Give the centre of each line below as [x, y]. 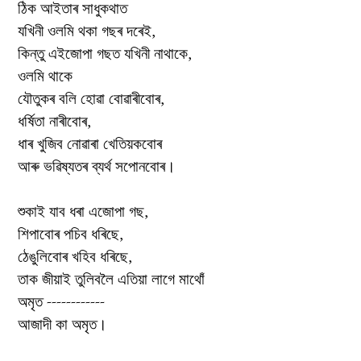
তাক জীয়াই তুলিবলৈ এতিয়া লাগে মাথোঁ [111, 279]
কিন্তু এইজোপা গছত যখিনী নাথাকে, [105, 53]
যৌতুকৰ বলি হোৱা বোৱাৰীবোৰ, [91, 98]
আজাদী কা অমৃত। [62, 324]
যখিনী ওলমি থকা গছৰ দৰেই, [87, 31]
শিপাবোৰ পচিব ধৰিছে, [71, 234]
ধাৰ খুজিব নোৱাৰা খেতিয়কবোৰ [90, 143]
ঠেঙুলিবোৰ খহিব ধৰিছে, [75, 256]
